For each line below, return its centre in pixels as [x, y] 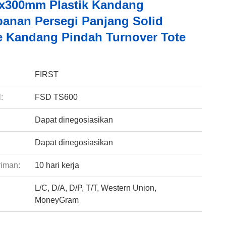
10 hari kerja [57, 165]
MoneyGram [56, 200]
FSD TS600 [56, 97]
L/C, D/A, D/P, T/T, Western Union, [95, 188]
